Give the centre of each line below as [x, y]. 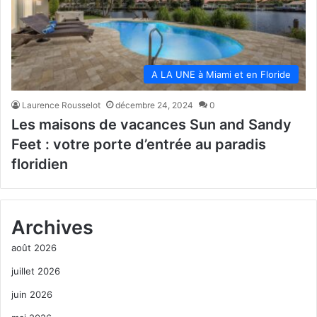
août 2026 [34, 247]
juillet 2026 [36, 271]
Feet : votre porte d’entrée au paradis [139, 144]
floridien [40, 164]
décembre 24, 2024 [154, 105]
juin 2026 [32, 294]
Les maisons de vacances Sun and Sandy [151, 124]
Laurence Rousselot [61, 105]
